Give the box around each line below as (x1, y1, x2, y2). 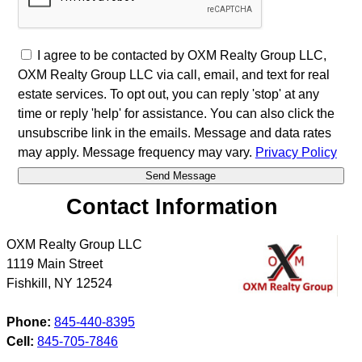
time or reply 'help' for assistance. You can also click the (17, 107, 335, 121)
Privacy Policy (255, 145, 337, 160)
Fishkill (6, 276, 48, 290)
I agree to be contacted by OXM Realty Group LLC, (36, 48, 326, 63)
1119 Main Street (6, 256, 103, 271)
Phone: (6, 314, 51, 329)
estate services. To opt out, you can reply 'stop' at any (17, 87, 319, 102)
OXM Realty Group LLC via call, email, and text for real (17, 68, 330, 82)
